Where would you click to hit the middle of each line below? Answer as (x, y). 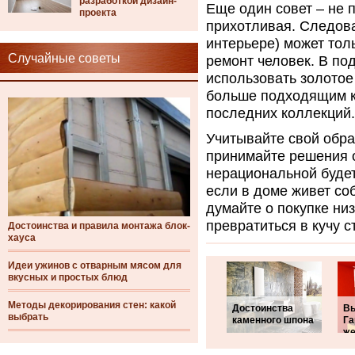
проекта (98, 13)
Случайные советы (64, 58)
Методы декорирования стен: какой (92, 305)
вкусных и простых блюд (68, 277)
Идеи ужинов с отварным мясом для (95, 265)
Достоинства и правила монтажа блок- (99, 226)
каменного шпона (273, 320)
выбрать (28, 317)
